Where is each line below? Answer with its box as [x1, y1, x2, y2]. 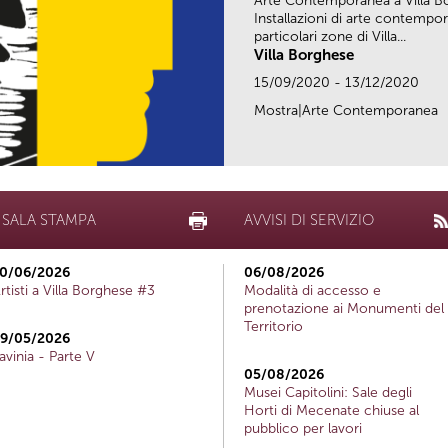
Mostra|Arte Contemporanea [254, 101, 438, 119]
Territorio [244, 317, 303, 335]
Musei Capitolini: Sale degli [244, 383, 412, 401]
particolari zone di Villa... [254, 27, 406, 45]
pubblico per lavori [244, 419, 362, 437]
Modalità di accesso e [244, 281, 381, 299]
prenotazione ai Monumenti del [244, 299, 444, 317]
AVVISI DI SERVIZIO [244, 210, 374, 229]
